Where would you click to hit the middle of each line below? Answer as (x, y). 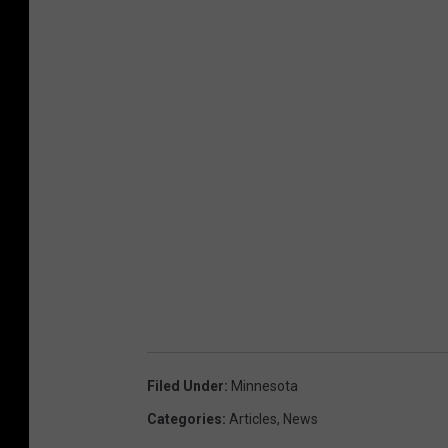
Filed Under (185, 385)
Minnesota (264, 385)
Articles (253, 418)
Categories (184, 418)
